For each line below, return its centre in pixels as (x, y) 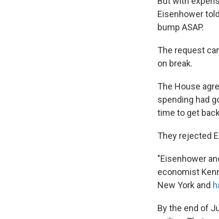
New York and (185, 185)
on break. (175, 63)
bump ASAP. (181, 27)
